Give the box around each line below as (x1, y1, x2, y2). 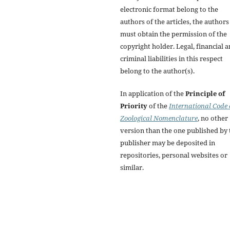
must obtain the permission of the (120, 29, 227, 39)
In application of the (120, 88, 185, 98)
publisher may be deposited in (120, 138, 215, 147)
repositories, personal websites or (120, 150, 227, 160)
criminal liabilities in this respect (120, 53, 223, 63)
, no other (198, 113, 228, 123)
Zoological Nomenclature (120, 113, 198, 123)
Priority (120, 101, 147, 110)
